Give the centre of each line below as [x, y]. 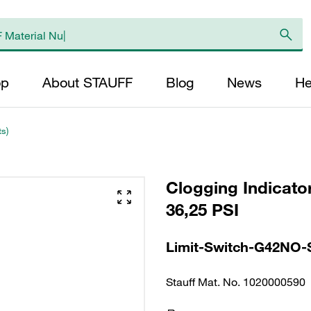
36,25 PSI [202, 210]
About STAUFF [87, 83]
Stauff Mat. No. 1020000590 [236, 282]
